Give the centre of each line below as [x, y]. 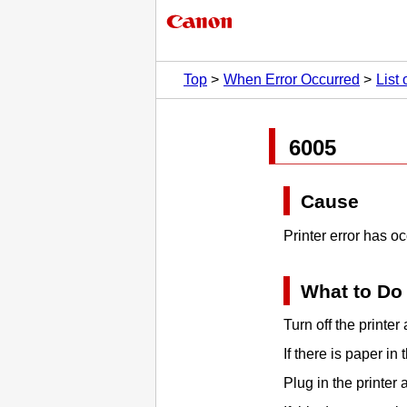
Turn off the [321, 325]
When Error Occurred [292, 80]
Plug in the [320, 383]
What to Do [352, 291]
